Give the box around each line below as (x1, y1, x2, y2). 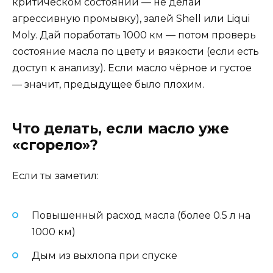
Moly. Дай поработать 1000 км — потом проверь (12, 29, 256, 41)
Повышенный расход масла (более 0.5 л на (32, 210, 250, 222)
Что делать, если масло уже (12, 120, 229, 138)
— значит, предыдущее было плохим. (12, 79, 204, 91)
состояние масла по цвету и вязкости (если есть (12, 46, 259, 58)
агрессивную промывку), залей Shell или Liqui (12, 13, 250, 25)
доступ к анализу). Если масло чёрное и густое (12, 62, 252, 74)
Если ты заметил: (12, 170, 99, 182)
